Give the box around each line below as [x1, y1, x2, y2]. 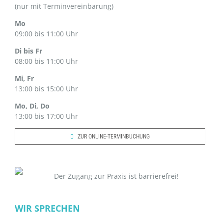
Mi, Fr [15, 73, 34, 83]
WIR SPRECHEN [15, 202, 80, 214]
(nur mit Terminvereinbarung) [15, 1, 113, 11]
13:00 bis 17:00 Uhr [15, 111, 78, 121]
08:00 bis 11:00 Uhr [15, 56, 78, 66]
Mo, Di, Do [15, 101, 50, 110]
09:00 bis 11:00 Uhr [15, 28, 78, 38]
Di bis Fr [15, 46, 42, 55]
